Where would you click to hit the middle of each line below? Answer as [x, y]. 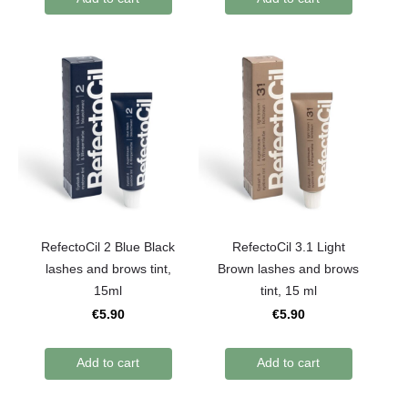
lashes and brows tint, [108, 269]
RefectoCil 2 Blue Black [108, 247]
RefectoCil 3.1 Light [288, 247]
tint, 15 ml [288, 291]
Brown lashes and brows [289, 269]
